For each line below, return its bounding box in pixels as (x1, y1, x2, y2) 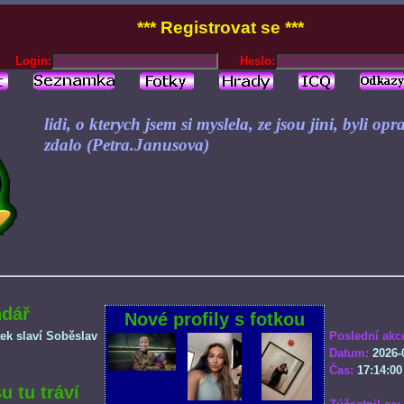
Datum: (329, 346, 369, 360)
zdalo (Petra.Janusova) (44, 135, 209, 154)
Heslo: (240, 54, 275, 68)
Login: (15, 54, 51, 68)
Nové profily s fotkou (124, 309, 305, 329)
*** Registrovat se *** (136, 18, 304, 37)
